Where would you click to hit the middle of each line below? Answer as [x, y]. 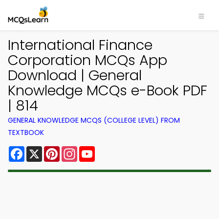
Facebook [44, 150]
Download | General [75, 75]
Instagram [97, 150]
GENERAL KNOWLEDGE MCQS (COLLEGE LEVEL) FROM [94, 120]
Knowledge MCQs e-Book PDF [108, 90]
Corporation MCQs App [88, 60]
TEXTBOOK [26, 132]
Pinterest [77, 150]
